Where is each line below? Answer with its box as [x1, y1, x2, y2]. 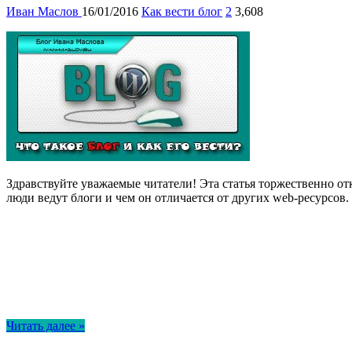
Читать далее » [6, 319, 85, 333]
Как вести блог [141, 5, 222, 19]
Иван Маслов [6, 5, 82, 19]
